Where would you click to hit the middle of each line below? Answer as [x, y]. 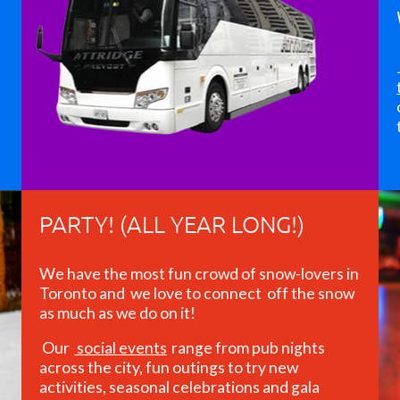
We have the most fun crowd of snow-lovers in [199, 273]
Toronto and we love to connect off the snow [197, 293]
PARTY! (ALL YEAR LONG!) [172, 223]
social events [121, 348]
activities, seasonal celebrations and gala [179, 387]
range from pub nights [247, 348]
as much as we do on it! [117, 312]
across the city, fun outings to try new [169, 368]
